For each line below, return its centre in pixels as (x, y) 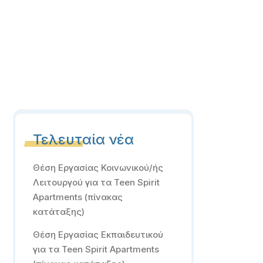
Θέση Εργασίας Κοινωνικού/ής (98, 168)
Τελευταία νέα (83, 139)
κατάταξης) (58, 212)
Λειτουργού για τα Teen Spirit (96, 182)
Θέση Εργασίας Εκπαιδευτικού (98, 235)
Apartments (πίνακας (77, 197)
